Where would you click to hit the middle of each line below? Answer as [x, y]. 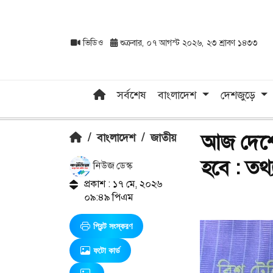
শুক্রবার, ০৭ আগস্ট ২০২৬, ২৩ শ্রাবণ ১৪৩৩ [188, 43]
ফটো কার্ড [107, 250]
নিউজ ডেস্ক [112, 166]
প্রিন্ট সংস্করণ [113, 226]
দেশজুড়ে [239, 95]
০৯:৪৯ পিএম [108, 197]
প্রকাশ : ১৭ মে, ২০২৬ [123, 183]
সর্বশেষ [132, 95]
